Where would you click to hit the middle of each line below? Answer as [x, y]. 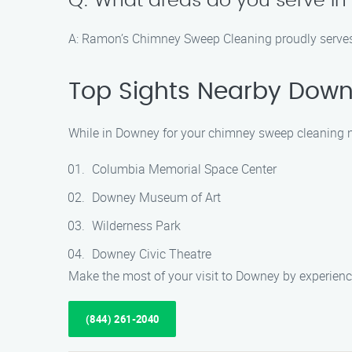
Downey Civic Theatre [152, 254]
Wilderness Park [136, 225]
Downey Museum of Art [156, 197]
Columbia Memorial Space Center [184, 169]
